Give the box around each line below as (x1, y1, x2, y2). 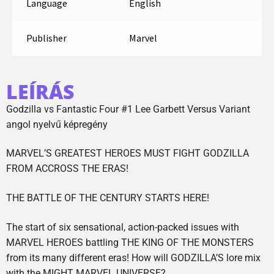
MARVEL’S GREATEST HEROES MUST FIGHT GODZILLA (6, 147, 249, 160)
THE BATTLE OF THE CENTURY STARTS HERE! (6, 192, 209, 204)
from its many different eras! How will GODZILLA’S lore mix (6, 251, 261, 264)
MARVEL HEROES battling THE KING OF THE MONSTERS (6, 236, 254, 248)
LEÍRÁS (6, 78, 74, 105)
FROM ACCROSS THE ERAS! (6, 163, 128, 175)
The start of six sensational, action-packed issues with (6, 221, 239, 233)
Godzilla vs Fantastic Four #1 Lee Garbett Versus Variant (6, 103, 250, 115)
